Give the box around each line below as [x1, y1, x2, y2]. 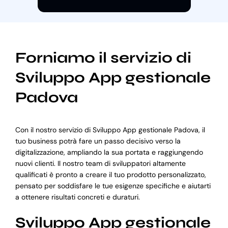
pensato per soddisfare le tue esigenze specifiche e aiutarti [15, 181, 211, 190]
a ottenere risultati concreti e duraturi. [15, 192, 140, 202]
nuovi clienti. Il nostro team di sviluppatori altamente [15, 158, 186, 168]
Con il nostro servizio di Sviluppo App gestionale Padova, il [15, 125, 205, 134]
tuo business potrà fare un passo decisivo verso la [15, 136, 181, 146]
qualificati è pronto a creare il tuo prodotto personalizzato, [15, 169, 206, 179]
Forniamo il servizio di [15, 49, 191, 67]
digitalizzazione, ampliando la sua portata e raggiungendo [15, 147, 203, 157]
